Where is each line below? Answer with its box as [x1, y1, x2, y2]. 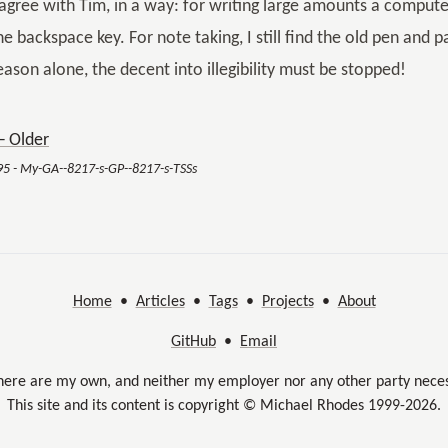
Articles [135, 294, 185, 310]
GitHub [171, 334, 216, 350]
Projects [261, 294, 314, 310]
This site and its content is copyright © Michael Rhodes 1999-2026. [7, 398, 441, 414]
